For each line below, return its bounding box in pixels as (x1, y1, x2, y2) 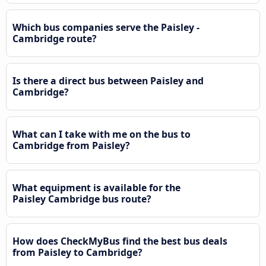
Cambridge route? (12, 32, 97, 46)
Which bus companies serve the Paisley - (12, 21, 199, 34)
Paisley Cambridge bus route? (12, 192, 151, 206)
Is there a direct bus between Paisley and (12, 74, 204, 88)
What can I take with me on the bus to (12, 128, 191, 141)
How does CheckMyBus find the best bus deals (12, 235, 227, 248)
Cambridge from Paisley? (12, 139, 130, 153)
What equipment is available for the (12, 181, 180, 195)
